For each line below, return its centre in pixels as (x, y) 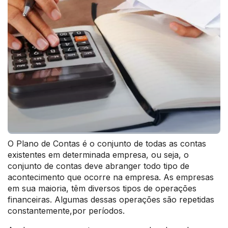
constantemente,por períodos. (67, 211)
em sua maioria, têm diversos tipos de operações (102, 188)
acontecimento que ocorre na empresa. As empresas (111, 177)
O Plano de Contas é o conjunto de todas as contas (107, 144)
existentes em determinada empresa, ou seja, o (98, 155)
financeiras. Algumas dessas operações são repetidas (111, 199)
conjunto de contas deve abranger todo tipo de (98, 166)
